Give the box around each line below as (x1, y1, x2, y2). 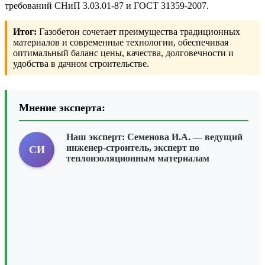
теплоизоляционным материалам (66, 153, 209, 164)
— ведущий (190, 132, 243, 143)
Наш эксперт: (66, 132, 127, 143)
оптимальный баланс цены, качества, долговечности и (13, 48, 234, 59)
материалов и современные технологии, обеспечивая (13, 37, 228, 48)
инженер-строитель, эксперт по (66, 143, 199, 153)
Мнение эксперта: (19, 102, 105, 114)
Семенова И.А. (127, 132, 190, 143)
